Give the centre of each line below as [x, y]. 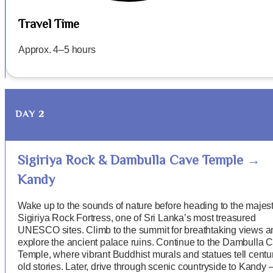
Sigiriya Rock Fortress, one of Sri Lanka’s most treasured [137, 218]
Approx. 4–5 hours [57, 49]
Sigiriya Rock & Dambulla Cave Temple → [139, 162]
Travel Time [49, 25]
